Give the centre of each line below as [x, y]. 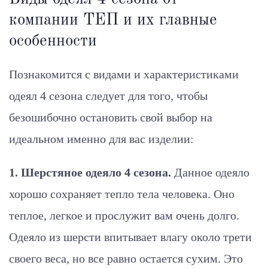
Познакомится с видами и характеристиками [124, 74]
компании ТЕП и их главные [113, 20]
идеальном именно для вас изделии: [101, 138]
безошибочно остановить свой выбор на [111, 117]
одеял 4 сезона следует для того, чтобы [108, 95]
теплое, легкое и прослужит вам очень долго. [124, 215]
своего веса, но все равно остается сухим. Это [126, 258]
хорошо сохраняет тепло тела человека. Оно [122, 194]
